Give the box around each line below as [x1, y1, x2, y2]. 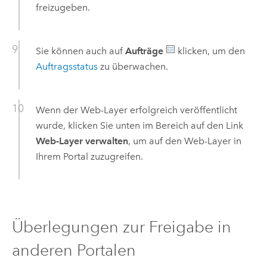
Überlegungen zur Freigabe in [11, 216, 231, 237]
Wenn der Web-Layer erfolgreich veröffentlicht [35, 104, 237, 116]
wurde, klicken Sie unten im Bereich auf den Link [35, 120, 243, 132]
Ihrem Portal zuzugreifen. [35, 151, 143, 163]
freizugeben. [35, 1, 90, 13]
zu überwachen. [97, 61, 168, 72]
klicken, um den [175, 45, 245, 57]
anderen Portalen [11, 240, 136, 260]
